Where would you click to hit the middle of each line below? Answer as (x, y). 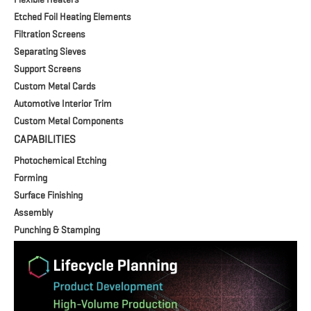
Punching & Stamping (57, 230)
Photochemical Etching (60, 161)
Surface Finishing (48, 195)
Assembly (33, 213)
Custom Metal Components (69, 121)
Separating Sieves (50, 52)
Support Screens (48, 69)
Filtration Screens (50, 34)
